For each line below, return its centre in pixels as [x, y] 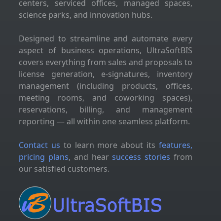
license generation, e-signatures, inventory [106, 74]
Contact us [39, 145]
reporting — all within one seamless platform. [104, 121]
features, [176, 145]
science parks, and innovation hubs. [86, 15]
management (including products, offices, [106, 86]
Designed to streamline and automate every [106, 38]
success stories [141, 157]
